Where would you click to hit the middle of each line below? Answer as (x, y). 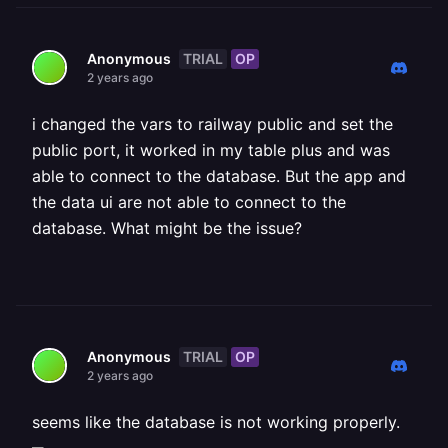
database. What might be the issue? (167, 228)
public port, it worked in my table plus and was (211, 150)
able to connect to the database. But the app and (219, 176)
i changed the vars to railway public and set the (212, 124)
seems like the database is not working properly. (216, 422)
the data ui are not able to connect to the (189, 202)
